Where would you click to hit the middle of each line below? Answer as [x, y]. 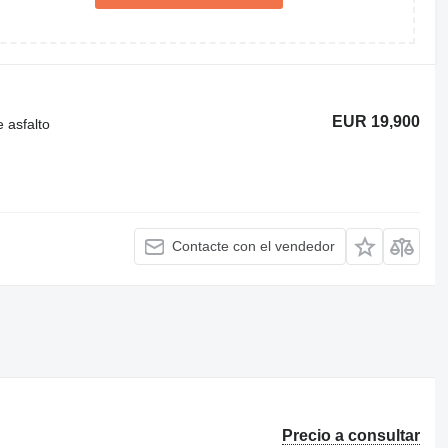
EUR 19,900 [376, 121]
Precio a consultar [351, 435]
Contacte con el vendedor [254, 246]
